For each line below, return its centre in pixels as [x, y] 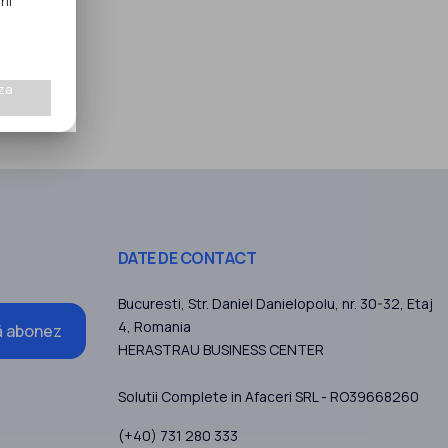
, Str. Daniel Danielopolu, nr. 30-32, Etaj [306, 304]
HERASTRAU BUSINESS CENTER [220, 350]
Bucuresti [149, 304]
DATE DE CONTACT [187, 258]
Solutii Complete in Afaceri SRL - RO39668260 [268, 397]
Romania [162, 327]
